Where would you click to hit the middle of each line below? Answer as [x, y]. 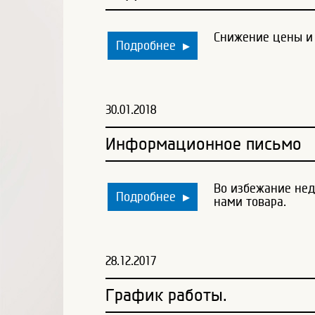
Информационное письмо [204, 144]
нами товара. [250, 201]
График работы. [166, 295]
